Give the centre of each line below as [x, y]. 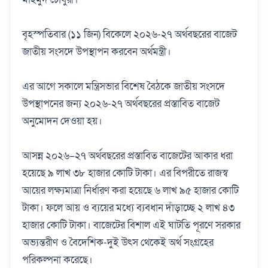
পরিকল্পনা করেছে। [57, 260]
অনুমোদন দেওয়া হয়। [62, 121]
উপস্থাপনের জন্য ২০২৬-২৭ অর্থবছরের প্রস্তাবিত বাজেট [121, 103]
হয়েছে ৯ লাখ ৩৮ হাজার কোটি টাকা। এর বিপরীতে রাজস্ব [125, 173]
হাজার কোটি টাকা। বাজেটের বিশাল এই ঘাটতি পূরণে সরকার [131, 225]
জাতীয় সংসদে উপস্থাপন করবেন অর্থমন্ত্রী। [97, 51]
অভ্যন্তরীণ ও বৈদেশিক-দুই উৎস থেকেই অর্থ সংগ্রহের [118, 242]
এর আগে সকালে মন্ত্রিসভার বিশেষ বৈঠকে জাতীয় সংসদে [124, 86]
